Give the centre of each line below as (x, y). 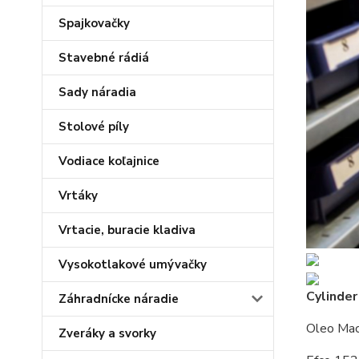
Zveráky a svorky (107, 333)
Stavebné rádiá (104, 58)
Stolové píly (94, 127)
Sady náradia (97, 92)
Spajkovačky (94, 23)
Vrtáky (78, 196)
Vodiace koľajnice (109, 161)
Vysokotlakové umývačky (133, 264)
